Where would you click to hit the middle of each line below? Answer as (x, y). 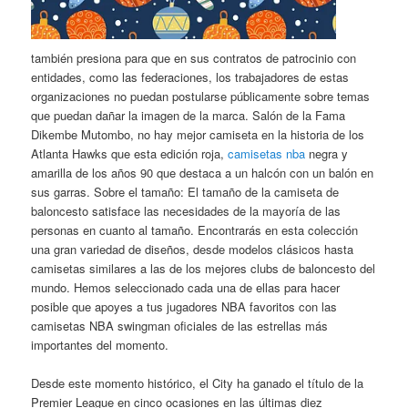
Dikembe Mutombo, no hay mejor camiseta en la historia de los (198, 134)
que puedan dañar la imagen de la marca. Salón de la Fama (189, 115)
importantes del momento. (100, 344)
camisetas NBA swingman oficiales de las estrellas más (180, 325)
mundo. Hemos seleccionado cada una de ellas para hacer (186, 287)
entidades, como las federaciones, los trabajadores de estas (190, 76)
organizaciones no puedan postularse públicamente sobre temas (201, 96)
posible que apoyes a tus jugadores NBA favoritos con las (184, 306)
